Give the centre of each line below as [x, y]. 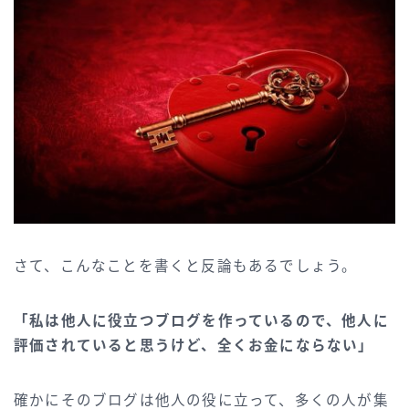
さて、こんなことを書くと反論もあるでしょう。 [186, 266]
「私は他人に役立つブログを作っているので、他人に [201, 320]
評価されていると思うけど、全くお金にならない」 [194, 345]
